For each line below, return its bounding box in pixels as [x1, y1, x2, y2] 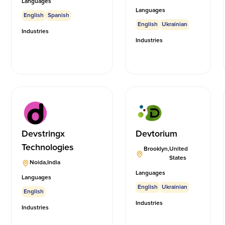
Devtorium [136, 128, 178, 140]
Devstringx [22, 128, 65, 140]
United [169, 145, 188, 153]
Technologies [22, 142, 74, 153]
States [169, 154, 187, 162]
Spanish [48, 12, 70, 20]
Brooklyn [144, 145, 168, 153]
